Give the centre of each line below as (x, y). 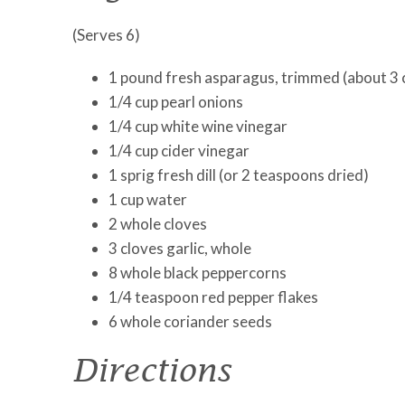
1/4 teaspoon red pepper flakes (213, 297)
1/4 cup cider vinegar (179, 151)
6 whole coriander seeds (190, 321)
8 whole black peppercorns (198, 273)
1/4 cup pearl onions (176, 102)
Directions (151, 369)
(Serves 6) (106, 35)
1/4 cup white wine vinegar (198, 126)
